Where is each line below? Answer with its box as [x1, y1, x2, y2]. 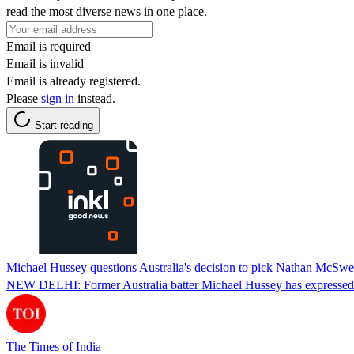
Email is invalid [6, 56, 84, 70]
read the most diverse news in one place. [6, 4, 207, 18]
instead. [74, 91, 115, 105]
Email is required [6, 39, 91, 53]
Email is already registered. [6, 73, 141, 88]
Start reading [35, 119, 93, 131]
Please [6, 91, 41, 105]
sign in [41, 91, 74, 105]
